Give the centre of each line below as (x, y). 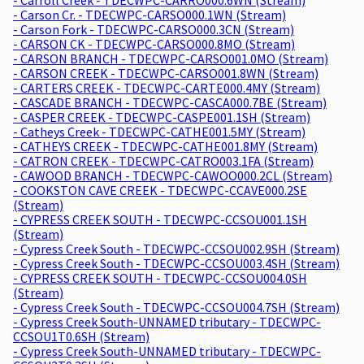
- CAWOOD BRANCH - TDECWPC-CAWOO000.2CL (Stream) (173, 175)
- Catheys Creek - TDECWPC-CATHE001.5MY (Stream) (159, 131)
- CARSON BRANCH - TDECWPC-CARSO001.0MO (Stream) (171, 58)
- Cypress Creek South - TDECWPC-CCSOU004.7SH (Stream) (176, 307)
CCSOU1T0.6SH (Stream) (81, 336)
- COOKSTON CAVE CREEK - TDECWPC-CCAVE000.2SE (160, 190)
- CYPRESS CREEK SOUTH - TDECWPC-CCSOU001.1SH (160, 219)
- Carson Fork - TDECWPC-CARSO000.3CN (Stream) (154, 29)
